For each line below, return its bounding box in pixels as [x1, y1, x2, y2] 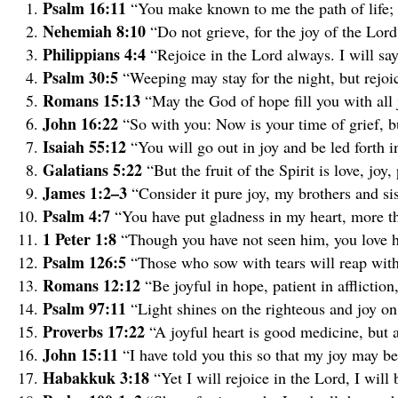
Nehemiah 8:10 [43, 19, 150, 43]
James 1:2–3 [43, 180, 131, 204]
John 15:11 [43, 342, 123, 366]
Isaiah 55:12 [43, 134, 131, 158]
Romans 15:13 [43, 88, 145, 112]
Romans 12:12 [43, 273, 145, 297]
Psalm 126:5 [43, 250, 131, 274]
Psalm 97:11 [43, 296, 131, 320]
